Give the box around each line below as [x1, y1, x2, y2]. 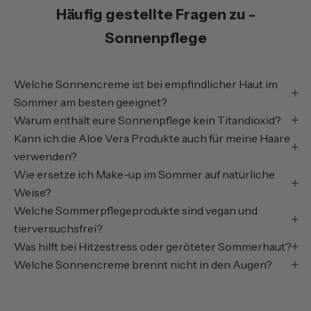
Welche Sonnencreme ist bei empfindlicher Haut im [14, 76, 278, 91]
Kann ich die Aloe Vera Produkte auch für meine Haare [14, 131, 290, 145]
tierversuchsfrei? [14, 221, 103, 235]
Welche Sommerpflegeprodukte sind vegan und [14, 203, 258, 217]
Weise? [14, 185, 51, 199]
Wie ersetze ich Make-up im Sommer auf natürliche [14, 167, 275, 181]
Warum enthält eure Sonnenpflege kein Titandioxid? [14, 112, 281, 127]
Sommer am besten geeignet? [14, 94, 167, 109]
